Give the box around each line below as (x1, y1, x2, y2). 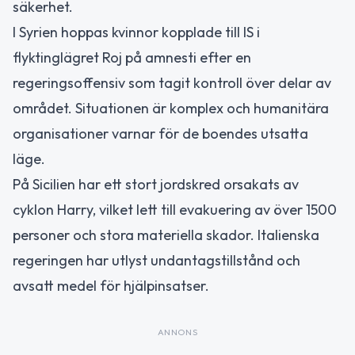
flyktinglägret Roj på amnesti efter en (13, 48, 251, 67)
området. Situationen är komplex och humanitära (13, 98, 329, 117)
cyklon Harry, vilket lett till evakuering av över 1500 (13, 200, 337, 219)
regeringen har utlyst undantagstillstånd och (13, 250, 300, 269)
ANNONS (157, 326, 198, 338)
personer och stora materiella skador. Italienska (13, 225, 319, 244)
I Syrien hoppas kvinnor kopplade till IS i (13, 22, 260, 41)
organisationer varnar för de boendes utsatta (13, 124, 308, 143)
